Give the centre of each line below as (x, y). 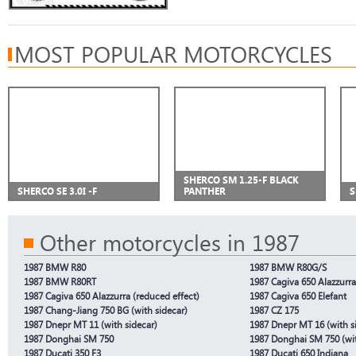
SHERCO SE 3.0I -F (57, 191)
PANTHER (205, 191)
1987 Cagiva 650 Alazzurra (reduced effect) (112, 296)
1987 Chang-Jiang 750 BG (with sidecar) (106, 310)
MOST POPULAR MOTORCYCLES (173, 54)
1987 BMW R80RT (60, 281)
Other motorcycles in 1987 (170, 242)
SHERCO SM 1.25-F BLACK (241, 180)
